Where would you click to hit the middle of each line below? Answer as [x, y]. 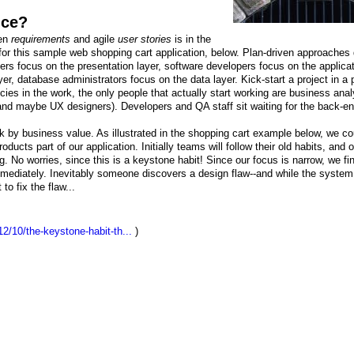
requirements [40, 40]
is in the [191, 40]
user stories [144, 40]
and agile [94, 40]
